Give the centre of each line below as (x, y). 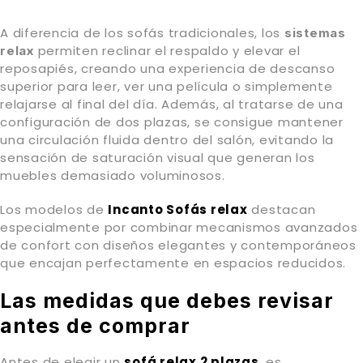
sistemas (315, 32)
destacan (282, 209)
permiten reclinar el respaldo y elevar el (167, 50)
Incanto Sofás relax (178, 209)
